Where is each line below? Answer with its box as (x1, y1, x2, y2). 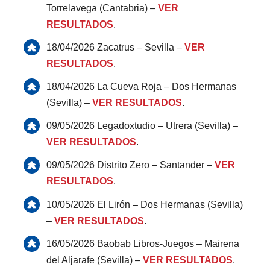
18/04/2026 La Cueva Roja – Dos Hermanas (46, 81, 237, 92)
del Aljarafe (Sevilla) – (46, 254, 143, 265)
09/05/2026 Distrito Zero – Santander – (46, 160, 215, 171)
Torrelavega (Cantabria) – (46, 2, 159, 13)
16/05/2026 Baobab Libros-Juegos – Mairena (46, 238, 240, 249)
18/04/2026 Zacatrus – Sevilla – (46, 42, 185, 52)
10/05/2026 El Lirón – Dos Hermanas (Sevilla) (46, 199, 243, 210)
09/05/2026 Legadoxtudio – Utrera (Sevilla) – (46, 121, 239, 131)
